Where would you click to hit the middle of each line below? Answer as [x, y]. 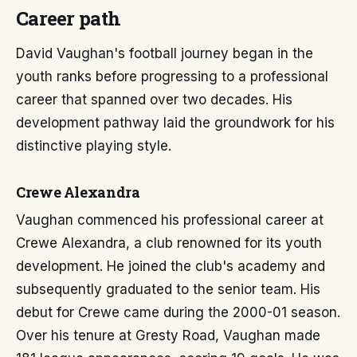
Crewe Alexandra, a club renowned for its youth [169, 243]
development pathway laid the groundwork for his [175, 123]
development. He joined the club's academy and [171, 266]
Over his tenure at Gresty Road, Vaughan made [168, 335]
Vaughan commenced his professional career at [170, 220]
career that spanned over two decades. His [154, 100]
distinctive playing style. [94, 146]
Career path [69, 18]
